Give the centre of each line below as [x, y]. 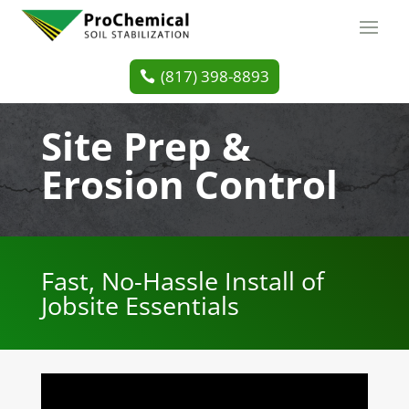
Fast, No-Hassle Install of [182, 281]
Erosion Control [189, 184]
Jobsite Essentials [140, 306]
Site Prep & [146, 146]
